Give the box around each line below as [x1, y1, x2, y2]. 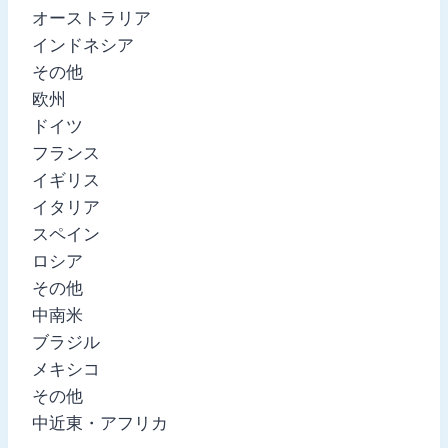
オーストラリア [32, 7, 151, 28]
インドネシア [32, 34, 134, 55]
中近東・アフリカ [32, 412, 168, 433]
